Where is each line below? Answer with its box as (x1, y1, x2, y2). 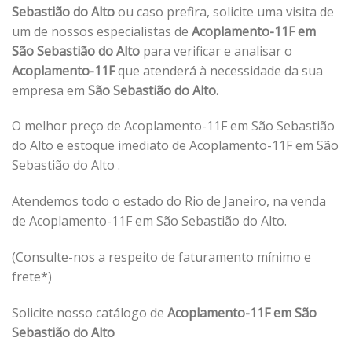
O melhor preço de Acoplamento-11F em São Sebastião (12, 117, 335, 135)
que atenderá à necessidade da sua (115, 61, 323, 79)
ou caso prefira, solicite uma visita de (118, 2, 334, 20)
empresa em (12, 81, 85, 99)
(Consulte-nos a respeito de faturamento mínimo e (12, 247, 311, 266)
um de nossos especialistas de (12, 22, 189, 40)
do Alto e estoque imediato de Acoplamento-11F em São (12, 137, 339, 155)
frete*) (12, 267, 52, 285)
